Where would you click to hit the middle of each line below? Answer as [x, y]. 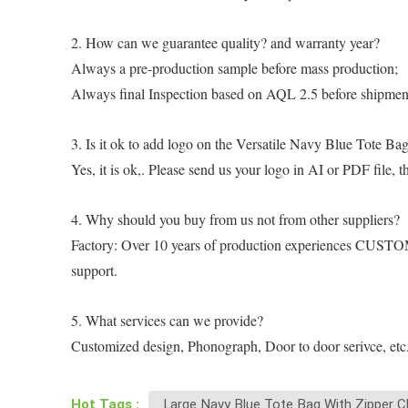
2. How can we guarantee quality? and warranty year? [226, 42]
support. [95, 270]
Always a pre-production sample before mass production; [235, 67]
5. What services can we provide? [168, 320]
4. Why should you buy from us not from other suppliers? [236, 219]
